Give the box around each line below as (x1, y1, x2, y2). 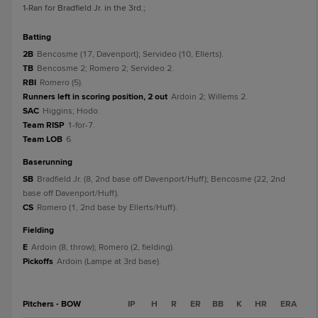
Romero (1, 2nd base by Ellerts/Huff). (37, 202, 177, 213)
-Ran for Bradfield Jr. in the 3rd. (26, 3, 143, 13)
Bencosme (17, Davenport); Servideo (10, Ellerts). (37, 49, 224, 60)
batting (28, 32, 51, 43)
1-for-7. (67, 120, 95, 131)
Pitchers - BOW (23, 299, 81, 309)
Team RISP (23, 120, 64, 131)
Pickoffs (23, 256, 53, 267)
